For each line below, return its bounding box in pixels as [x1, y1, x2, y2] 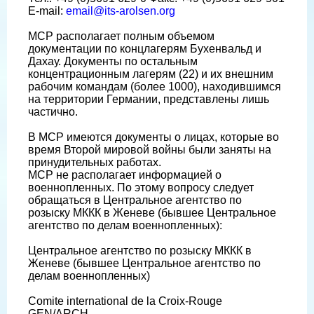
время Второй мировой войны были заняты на [28, 144, 271, 156]
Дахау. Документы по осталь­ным [28, 55, 198, 68]
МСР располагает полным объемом [28, 30, 214, 43]
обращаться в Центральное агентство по [28, 194, 242, 207]
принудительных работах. [28, 156, 161, 169]
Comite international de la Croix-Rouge [28, 295, 222, 308]
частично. [28, 106, 78, 118]
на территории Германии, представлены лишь [28, 93, 269, 106]
